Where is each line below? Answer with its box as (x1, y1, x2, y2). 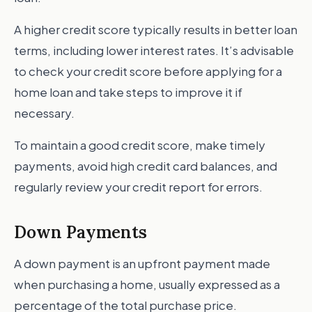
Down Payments (14, 221, 147, 243)
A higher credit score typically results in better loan (14, 22, 297, 37)
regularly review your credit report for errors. (14, 179, 263, 194)
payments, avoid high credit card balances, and (14, 158, 277, 173)
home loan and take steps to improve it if (14, 84, 242, 100)
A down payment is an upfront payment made (14, 256, 270, 271)
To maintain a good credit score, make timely (14, 137, 265, 153)
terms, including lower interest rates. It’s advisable (14, 42, 294, 58)
